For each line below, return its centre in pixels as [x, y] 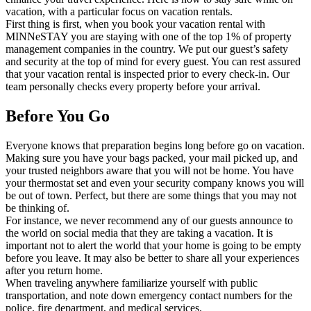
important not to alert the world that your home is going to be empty [153, 245]
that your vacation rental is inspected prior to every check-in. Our [148, 74]
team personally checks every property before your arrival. [133, 86]
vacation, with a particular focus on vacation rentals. [119, 11]
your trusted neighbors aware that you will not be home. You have [150, 170]
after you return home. [54, 270]
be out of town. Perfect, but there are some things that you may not [151, 195]
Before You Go [58, 116]
